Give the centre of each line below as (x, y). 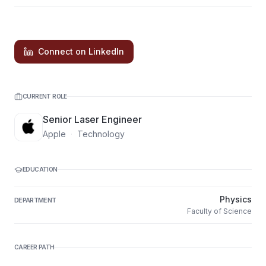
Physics (236, 199)
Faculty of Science (219, 211)
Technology (101, 134)
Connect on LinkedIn (81, 51)
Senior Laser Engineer (92, 119)
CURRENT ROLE (45, 96)
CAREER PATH (34, 247)
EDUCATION (40, 169)
